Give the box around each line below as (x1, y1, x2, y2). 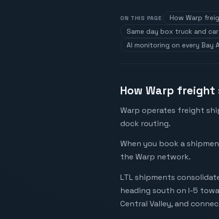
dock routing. (120, 118, 171, 129)
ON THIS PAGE (120, 14, 162, 22)
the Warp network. (120, 152, 191, 162)
